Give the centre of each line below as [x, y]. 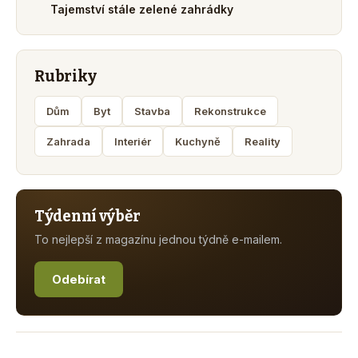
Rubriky [66, 77]
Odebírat [79, 280]
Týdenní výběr [88, 217]
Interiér [133, 142]
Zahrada [68, 142]
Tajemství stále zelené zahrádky [142, 10]
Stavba [152, 111]
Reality [263, 142]
